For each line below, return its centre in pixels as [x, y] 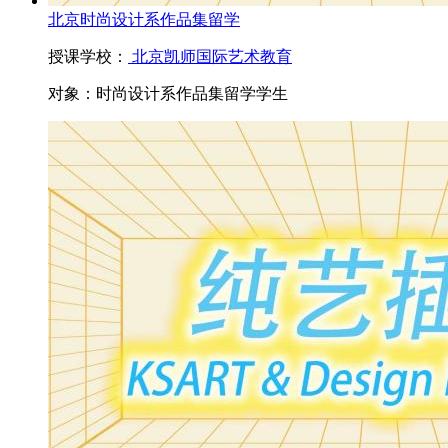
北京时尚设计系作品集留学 [144, 19]
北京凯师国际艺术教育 [212, 56]
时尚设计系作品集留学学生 [192, 93]
